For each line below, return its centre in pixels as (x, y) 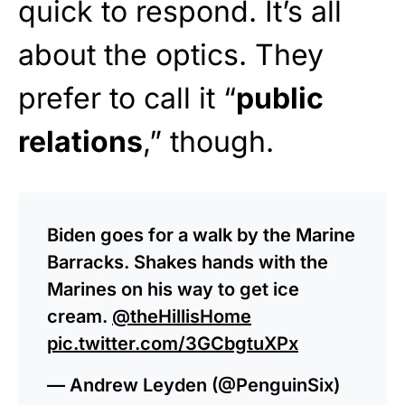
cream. (80, 316)
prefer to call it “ (127, 98)
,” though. (208, 141)
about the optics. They (171, 54)
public (280, 98)
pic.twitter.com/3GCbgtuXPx (173, 343)
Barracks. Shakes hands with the (188, 262)
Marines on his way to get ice (173, 289)
